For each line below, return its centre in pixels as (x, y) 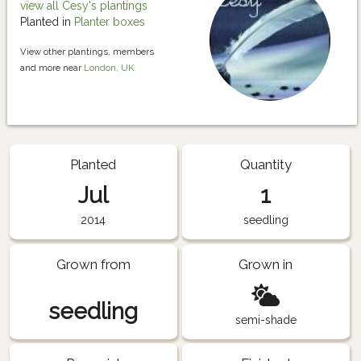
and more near (52, 68)
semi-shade (266, 320)
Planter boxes (110, 22)
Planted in (47, 22)
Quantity (266, 165)
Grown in (266, 264)
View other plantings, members (87, 52)
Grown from (93, 264)
